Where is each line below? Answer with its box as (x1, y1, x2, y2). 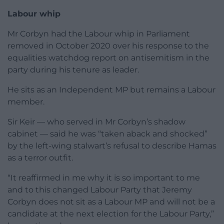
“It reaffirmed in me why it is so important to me (7, 172, 200, 182)
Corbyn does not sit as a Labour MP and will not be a (7, 196, 215, 206)
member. (7, 96, 44, 106)
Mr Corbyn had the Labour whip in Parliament (7, 28, 190, 38)
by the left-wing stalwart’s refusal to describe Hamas (7, 140, 216, 150)
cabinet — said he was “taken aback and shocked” (7, 128, 207, 138)
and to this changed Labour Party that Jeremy (7, 184, 192, 194)
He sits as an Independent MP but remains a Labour (7, 84, 215, 94)
